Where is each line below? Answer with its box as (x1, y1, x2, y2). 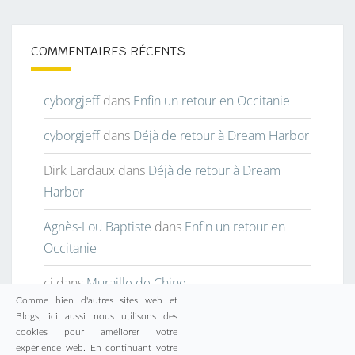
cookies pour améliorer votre (16, 327, 177, 337)
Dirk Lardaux (44, 162, 115, 180)
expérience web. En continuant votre (16, 343, 177, 353)
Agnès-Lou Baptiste (44, 218, 151, 236)
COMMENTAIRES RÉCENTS (31, 43, 185, 60)
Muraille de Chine (86, 274, 186, 292)
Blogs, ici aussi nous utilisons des (16, 311, 177, 321)
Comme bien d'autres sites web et (16, 296, 177, 305)
